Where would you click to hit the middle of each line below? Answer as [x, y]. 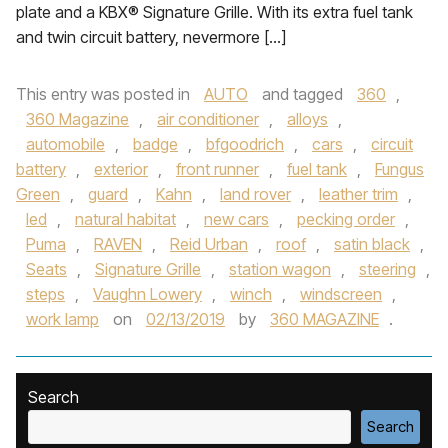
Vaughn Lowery [147, 294]
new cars [236, 219]
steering [387, 269]
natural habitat [125, 219]
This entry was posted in [105, 94]
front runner [217, 169]
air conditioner [208, 119]
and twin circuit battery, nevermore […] [151, 37]
